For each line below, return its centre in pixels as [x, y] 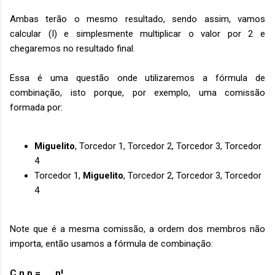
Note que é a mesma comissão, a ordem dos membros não [137, 229]
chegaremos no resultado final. [72, 48]
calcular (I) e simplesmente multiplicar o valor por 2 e [137, 34]
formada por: [36, 107]
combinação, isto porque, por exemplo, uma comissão [137, 93]
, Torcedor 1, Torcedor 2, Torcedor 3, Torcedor [168, 146]
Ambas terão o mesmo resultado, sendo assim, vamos [137, 19]
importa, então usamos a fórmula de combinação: [111, 244]
